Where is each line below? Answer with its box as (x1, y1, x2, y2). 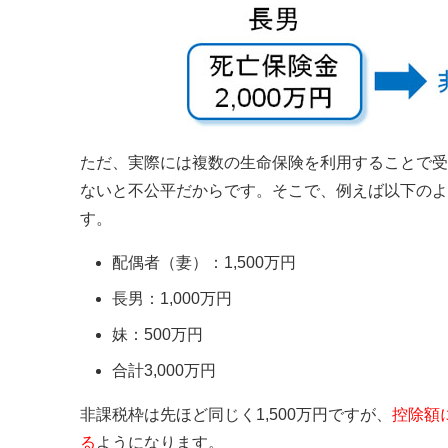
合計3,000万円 (112, 361, 216, 379)
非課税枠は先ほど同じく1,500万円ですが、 (79, 405, 392, 423)
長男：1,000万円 (112, 289, 232, 307)
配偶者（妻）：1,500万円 (112, 253, 296, 271)
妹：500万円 (112, 325, 203, 343)
